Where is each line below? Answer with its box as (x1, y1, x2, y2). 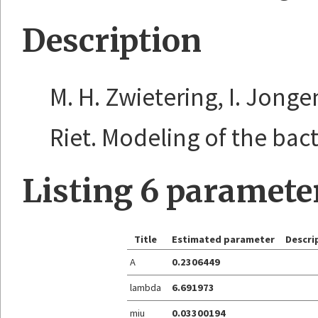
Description (22, 21, 202, 61)
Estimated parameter (172, 232, 275, 246)
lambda (130, 280, 162, 294)
